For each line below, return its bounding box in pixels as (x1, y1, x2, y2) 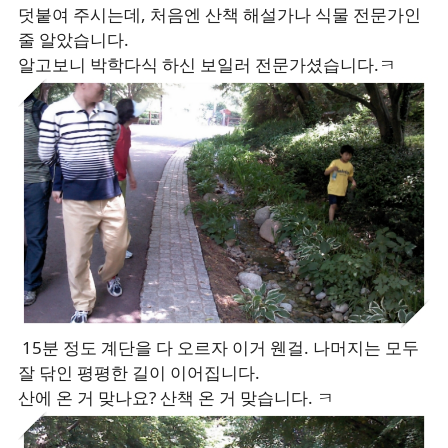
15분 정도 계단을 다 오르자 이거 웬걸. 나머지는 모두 (18, 335, 419, 359)
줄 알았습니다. (18, 28, 129, 52)
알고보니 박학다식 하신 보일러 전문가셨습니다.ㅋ (18, 53, 396, 77)
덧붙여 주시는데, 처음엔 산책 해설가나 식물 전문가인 (18, 3, 421, 27)
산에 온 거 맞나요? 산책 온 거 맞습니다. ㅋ (18, 385, 334, 409)
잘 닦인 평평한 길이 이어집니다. (18, 360, 260, 384)
